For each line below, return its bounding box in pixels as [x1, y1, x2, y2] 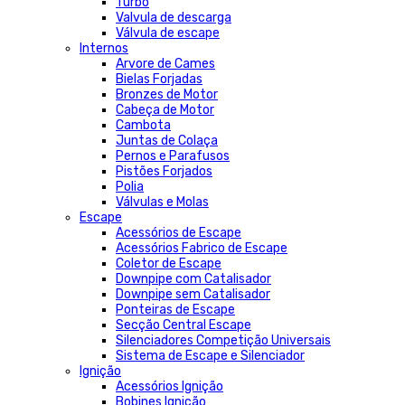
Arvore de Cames [116, 56, 215, 71]
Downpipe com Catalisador [116, 271, 271, 287]
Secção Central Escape [116, 317, 251, 333]
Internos [80, 41, 128, 56]
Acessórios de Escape [116, 225, 241, 240]
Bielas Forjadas [116, 71, 202, 87]
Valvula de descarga [116, 10, 231, 25]
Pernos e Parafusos [116, 148, 230, 164]
